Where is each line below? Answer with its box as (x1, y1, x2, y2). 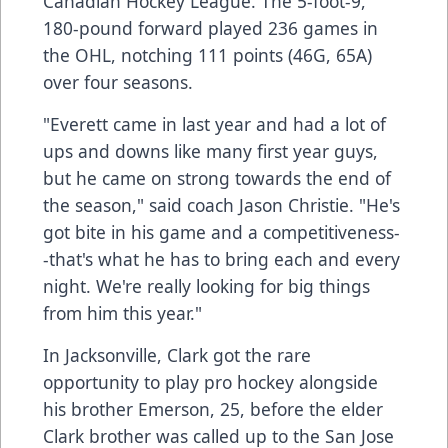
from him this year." (43, 300, 202, 325)
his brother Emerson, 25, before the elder (43, 396, 383, 421)
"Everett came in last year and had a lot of (43, 111, 386, 136)
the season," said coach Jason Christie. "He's (43, 192, 400, 217)
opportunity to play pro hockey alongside (43, 369, 378, 394)
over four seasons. (43, 69, 193, 94)
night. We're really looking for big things (43, 273, 370, 298)
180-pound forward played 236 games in (43, 15, 378, 40)
